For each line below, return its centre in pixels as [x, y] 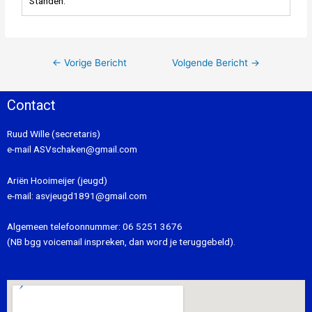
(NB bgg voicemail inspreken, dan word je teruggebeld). [121, 242]
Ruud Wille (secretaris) [54, 133]
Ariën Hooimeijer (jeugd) [57, 181]
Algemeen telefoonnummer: [65, 227]
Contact [31, 105]
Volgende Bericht [211, 63]
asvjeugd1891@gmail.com [92, 196]
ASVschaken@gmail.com [84, 149]
